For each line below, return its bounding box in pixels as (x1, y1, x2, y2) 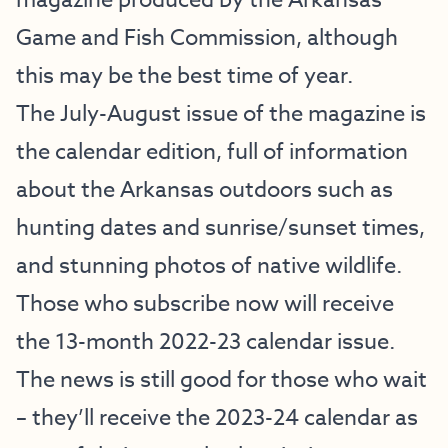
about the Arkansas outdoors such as (16, 174, 393, 206)
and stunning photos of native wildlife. (16, 250, 402, 282)
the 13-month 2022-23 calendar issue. (16, 326, 395, 358)
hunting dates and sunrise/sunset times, (16, 212, 425, 244)
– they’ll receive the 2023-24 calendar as (16, 402, 418, 434)
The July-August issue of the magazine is (16, 98, 426, 130)
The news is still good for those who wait (16, 364, 427, 396)
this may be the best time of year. (16, 60, 353, 92)
